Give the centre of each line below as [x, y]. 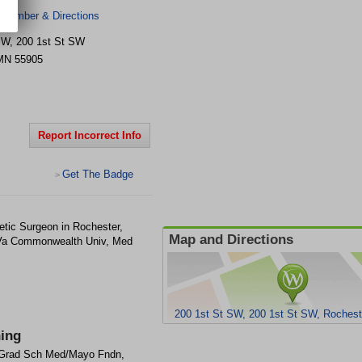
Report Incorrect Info [90, 135]
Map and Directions [231, 240]
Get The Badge [98, 174]
